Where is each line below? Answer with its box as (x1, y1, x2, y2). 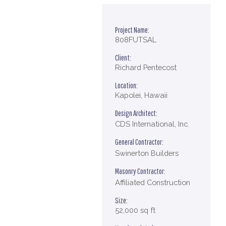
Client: (115, 52, 132, 62)
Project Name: (115, 25, 150, 34)
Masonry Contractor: (115, 166, 166, 176)
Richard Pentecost (115, 63, 177, 72)
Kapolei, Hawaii (115, 90, 168, 99)
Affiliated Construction (115, 178, 191, 187)
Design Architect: (115, 108, 158, 118)
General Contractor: (115, 137, 164, 147)
